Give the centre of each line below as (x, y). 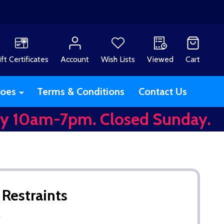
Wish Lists (118, 59)
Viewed (160, 59)
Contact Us (162, 91)
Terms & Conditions (80, 91)
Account (75, 59)
